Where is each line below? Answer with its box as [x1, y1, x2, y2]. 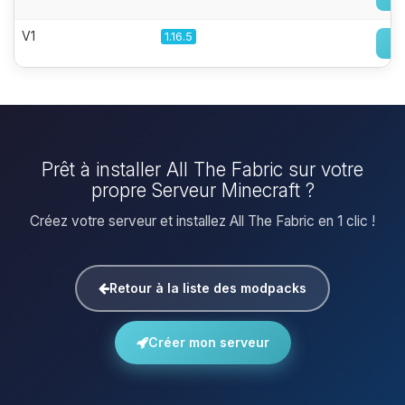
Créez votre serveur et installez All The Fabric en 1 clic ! [30, 212, 375, 230]
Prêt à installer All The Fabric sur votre [42, 158, 363, 181]
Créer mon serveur [147, 334, 269, 350]
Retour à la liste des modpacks [109, 280, 306, 296]
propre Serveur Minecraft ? [90, 179, 315, 202]
